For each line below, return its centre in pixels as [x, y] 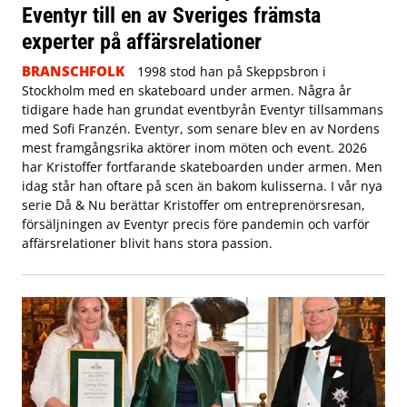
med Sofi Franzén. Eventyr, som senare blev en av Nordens [201, 129]
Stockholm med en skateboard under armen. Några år [187, 91]
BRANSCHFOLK [73, 71]
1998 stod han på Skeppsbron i [231, 72]
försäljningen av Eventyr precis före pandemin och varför [196, 224]
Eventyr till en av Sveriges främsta [171, 15]
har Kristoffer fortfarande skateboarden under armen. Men [202, 167]
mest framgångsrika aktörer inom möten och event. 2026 [194, 148]
